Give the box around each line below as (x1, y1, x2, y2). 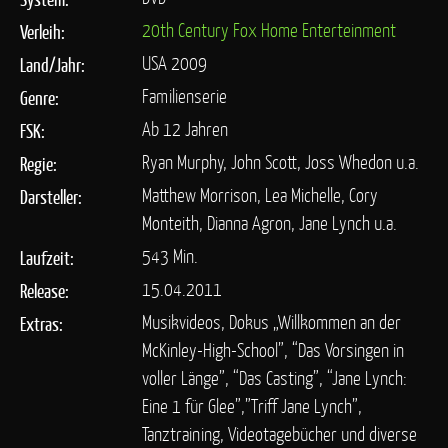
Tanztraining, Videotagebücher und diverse (142, 421, 418, 446)
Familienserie (142, 83, 228, 108)
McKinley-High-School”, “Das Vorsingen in (142, 337, 405, 362)
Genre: (20, 85, 59, 110)
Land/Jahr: (20, 52, 85, 77)
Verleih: (20, 19, 65, 44)
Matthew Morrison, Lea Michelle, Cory (142, 182, 379, 207)
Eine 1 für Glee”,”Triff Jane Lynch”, (142, 393, 363, 418)
